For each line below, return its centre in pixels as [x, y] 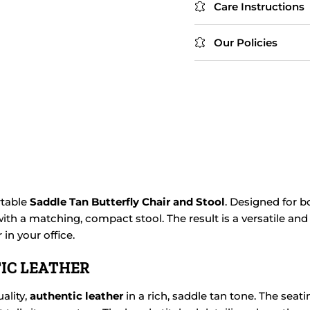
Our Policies [245, 42]
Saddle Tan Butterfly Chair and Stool [127, 201]
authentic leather [76, 296]
